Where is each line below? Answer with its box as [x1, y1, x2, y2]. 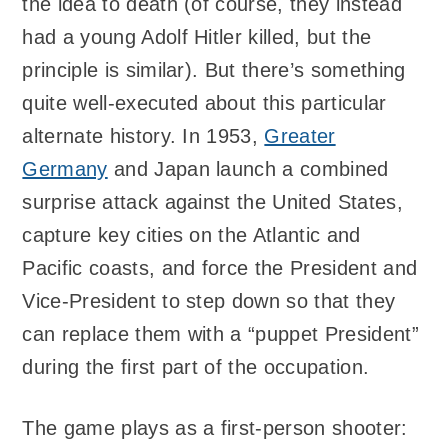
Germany [22, 158, 108, 181]
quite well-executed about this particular [22, 92, 387, 115]
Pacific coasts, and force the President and [22, 257, 418, 280]
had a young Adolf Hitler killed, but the [22, 26, 372, 49]
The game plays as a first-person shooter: [22, 416, 408, 439]
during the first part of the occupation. [22, 356, 370, 379]
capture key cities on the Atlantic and [22, 224, 361, 247]
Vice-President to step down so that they [22, 290, 396, 313]
